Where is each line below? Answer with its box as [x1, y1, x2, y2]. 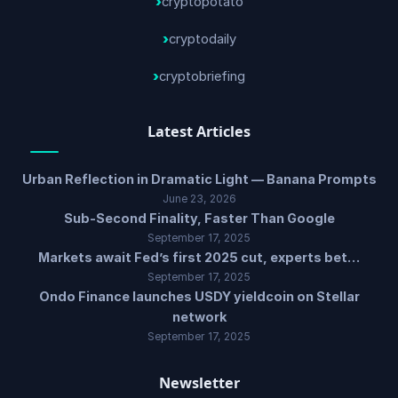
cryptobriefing [159, 68, 245, 85]
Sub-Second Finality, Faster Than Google [63, 211, 335, 227]
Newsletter [158, 373, 240, 394]
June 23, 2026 [162, 192, 236, 206]
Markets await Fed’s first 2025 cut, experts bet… [38, 250, 360, 266]
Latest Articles [147, 122, 251, 142]
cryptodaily [168, 31, 236, 48]
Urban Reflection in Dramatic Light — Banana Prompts [21, 171, 377, 187]
